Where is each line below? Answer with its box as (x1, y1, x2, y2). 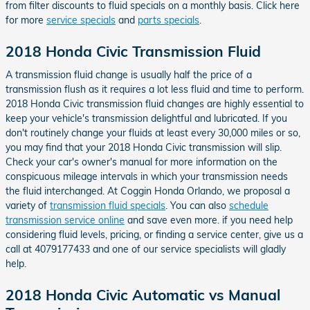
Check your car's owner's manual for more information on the (6, 155, 277, 168)
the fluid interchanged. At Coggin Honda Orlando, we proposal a (6, 184, 290, 197)
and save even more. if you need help (125, 213, 293, 226)
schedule (229, 199, 268, 212)
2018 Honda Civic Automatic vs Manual (6, 285, 280, 304)
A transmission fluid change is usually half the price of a (6, 68, 252, 81)
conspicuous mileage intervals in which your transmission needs (6, 170, 288, 183)
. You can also (165, 199, 229, 212)
